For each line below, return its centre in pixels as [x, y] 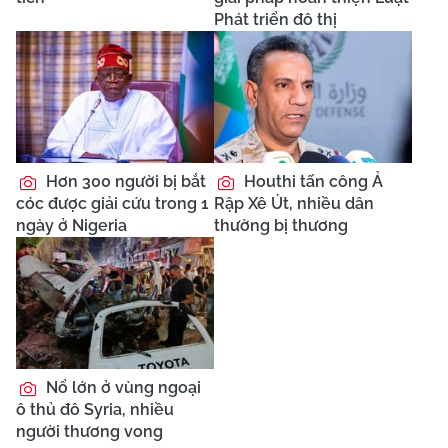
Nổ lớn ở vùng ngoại [121, 387]
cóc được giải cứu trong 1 [112, 203]
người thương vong [89, 431]
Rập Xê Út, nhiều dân [294, 203]
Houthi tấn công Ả [311, 181]
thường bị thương [281, 225]
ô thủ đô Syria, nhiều [95, 409]
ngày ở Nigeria [71, 225]
